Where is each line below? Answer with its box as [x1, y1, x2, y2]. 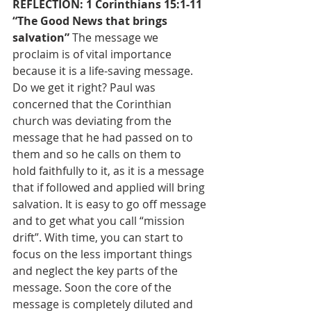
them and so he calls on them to [12, 146, 184, 162]
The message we [72, 30, 161, 45]
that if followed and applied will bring [12, 180, 208, 195]
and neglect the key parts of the [12, 263, 180, 278]
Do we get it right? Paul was [12, 80, 158, 95]
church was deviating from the [12, 113, 174, 128]
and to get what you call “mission [12, 213, 187, 228]
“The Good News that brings [12, 13, 170, 28]
